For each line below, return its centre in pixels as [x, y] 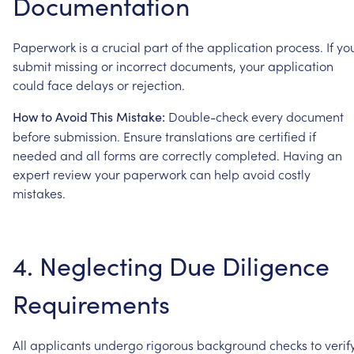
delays [95, 84]
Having [303, 154]
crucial [121, 46]
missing [76, 65]
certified [282, 136]
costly [294, 173]
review [72, 173]
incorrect [141, 65]
